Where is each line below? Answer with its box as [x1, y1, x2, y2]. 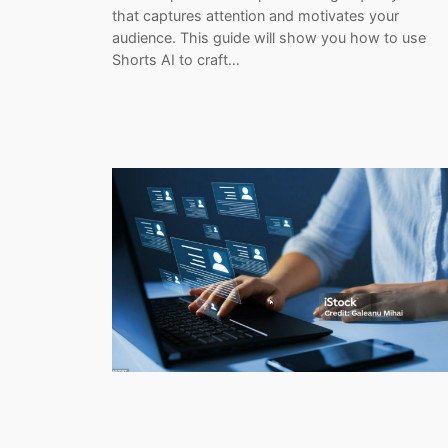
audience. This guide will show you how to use [112, 29, 426, 47]
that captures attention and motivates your [112, 7, 399, 25]
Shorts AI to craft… [112, 51, 240, 69]
